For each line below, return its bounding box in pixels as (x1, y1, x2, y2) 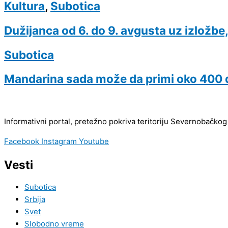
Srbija (24, 194, 45, 205)
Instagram (41, 136, 77, 146)
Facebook (4, 136, 39, 146)
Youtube (79, 136, 109, 146)
